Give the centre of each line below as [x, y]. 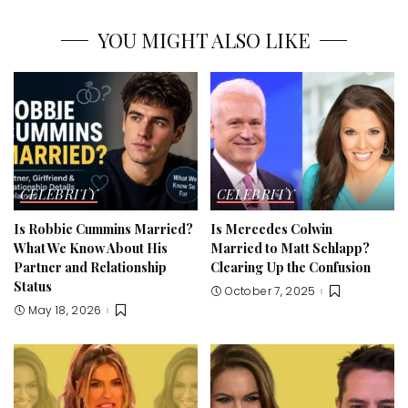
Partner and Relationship [90, 266]
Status [33, 286]
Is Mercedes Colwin [271, 228]
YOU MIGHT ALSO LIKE [204, 41]
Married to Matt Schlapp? [290, 247]
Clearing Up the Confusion [291, 266]
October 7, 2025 [270, 291]
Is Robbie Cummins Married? [103, 228]
